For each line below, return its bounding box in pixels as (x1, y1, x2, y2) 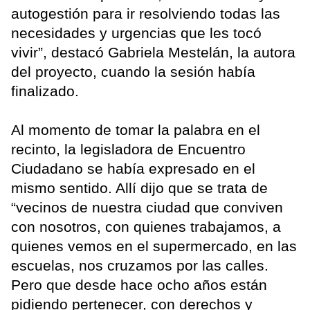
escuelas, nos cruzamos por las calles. (11, 257, 268, 273)
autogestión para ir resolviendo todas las (11, 5, 280, 21)
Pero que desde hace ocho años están (11, 276, 267, 293)
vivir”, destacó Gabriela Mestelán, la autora (11, 44, 295, 60)
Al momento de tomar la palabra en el (11, 121, 260, 138)
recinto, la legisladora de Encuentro (11, 140, 246, 157)
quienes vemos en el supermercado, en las (11, 237, 297, 254)
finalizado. (11, 82, 79, 99)
